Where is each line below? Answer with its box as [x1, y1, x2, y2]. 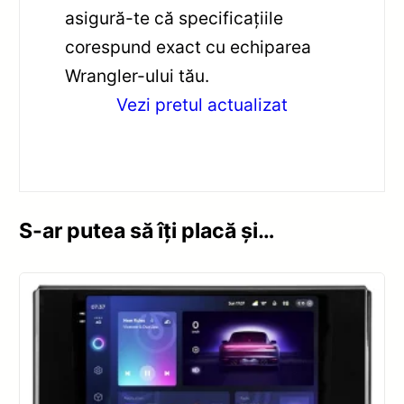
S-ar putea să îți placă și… [19, 218, 276, 244]
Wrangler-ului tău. [65, 64, 210, 87]
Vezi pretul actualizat [116, 93, 288, 115]
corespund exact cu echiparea [65, 35, 312, 58]
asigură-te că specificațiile [65, 6, 284, 29]
